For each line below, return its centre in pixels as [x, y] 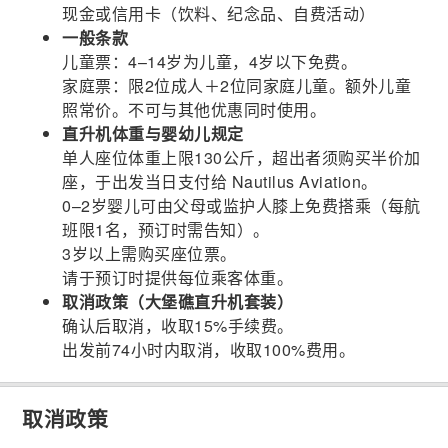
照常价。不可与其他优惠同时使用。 [194, 109]
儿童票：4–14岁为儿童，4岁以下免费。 [210, 61]
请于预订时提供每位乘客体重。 [178, 277]
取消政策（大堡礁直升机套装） [178, 301]
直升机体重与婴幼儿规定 [153, 133]
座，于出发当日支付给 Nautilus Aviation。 [220, 181]
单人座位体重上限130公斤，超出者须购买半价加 [241, 157]
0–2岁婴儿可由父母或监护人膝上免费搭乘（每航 [241, 205]
